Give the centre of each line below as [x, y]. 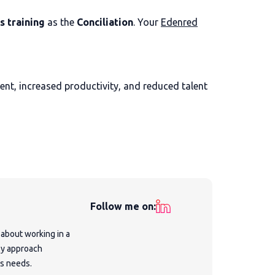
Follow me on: [123, 206]
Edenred [179, 22]
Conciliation [105, 22]
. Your [147, 22]
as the [61, 22]
